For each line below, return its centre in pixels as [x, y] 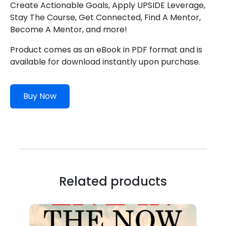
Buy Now [40, 96]
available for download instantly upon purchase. [105, 62]
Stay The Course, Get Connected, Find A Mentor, [105, 17]
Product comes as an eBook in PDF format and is [106, 49]
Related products [113, 181]
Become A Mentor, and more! [69, 29]
